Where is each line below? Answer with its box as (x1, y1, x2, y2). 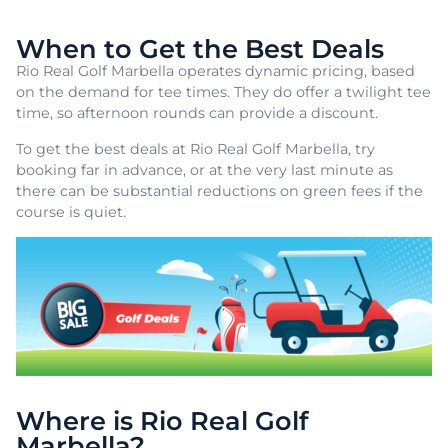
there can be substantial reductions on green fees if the (16, 181, 423, 200)
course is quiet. (16, 202, 130, 221)
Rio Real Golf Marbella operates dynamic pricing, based (16, 62, 415, 81)
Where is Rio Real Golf (16, 404, 308, 436)
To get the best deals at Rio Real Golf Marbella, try (16, 139, 375, 158)
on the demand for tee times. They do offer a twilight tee (16, 83, 431, 102)
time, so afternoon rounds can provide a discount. (16, 104, 378, 123)
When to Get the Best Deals (16, 33, 384, 65)
